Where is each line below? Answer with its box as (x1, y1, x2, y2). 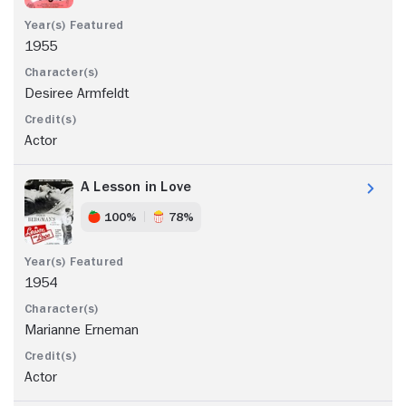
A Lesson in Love (81, 179, 192, 194)
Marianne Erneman (24, 322, 139, 337)
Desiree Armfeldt (24, 85, 129, 101)
